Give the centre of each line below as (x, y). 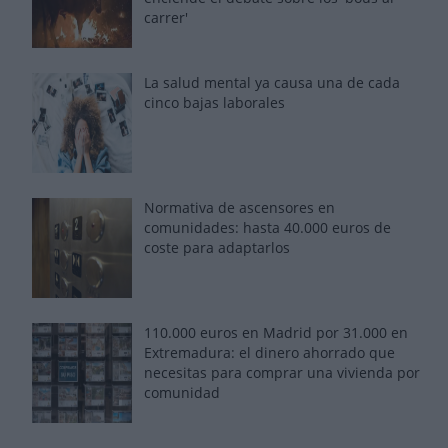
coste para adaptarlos (217, 247)
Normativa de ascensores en (239, 207)
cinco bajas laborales (214, 102)
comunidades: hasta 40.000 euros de (267, 227)
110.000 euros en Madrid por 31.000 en (276, 332)
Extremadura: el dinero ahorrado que (269, 352)
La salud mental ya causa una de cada (272, 82)
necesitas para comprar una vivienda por (282, 372)
